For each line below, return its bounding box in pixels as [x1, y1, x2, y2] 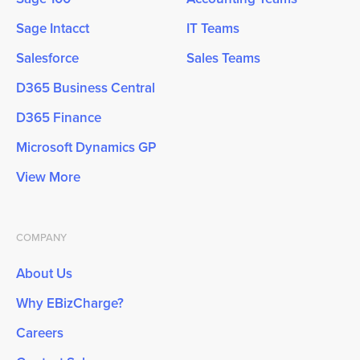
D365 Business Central [15, 77, 155, 97]
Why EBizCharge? [15, 292, 124, 313]
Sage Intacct [15, 18, 89, 38]
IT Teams [186, 18, 240, 38]
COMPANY [15, 229, 67, 244]
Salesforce [15, 47, 79, 67]
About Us [15, 263, 72, 283]
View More [15, 166, 80, 186]
